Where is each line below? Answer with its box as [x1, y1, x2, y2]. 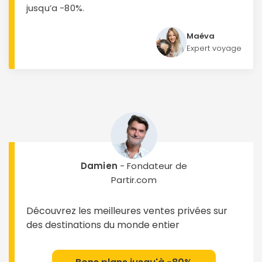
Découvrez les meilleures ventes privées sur [26, 204, 227, 218]
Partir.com [111, 174, 157, 186]
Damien [80, 160, 118, 172]
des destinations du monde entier [26, 218, 180, 232]
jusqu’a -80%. [26, 2, 84, 14]
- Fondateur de [117, 160, 188, 172]
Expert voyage [187, 43, 242, 54]
